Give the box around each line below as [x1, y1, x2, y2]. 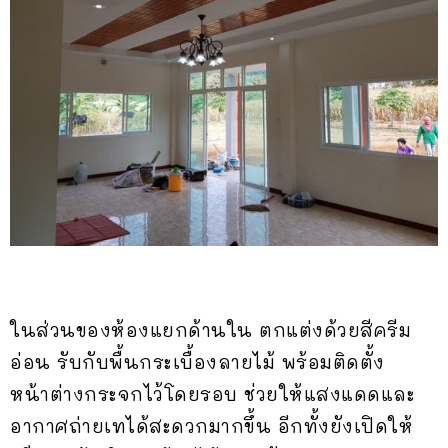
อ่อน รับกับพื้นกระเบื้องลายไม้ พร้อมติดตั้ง [10, 350, 385, 375]
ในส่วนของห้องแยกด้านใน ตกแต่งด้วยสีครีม [10, 318, 411, 343]
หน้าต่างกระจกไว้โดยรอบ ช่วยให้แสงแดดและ [10, 382, 415, 407]
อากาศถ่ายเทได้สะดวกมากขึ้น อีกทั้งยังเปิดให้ [10, 414, 413, 439]
